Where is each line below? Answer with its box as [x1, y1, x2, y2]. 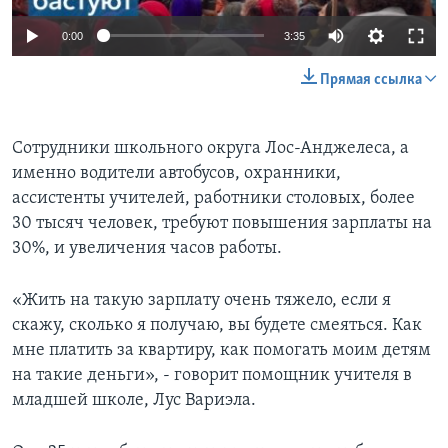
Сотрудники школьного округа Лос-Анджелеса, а [12, 138, 409, 158]
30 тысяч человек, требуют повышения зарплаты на [12, 213, 432, 233]
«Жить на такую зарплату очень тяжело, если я [12, 290, 391, 310]
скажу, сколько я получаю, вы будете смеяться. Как [12, 315, 422, 335]
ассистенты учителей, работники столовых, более [12, 188, 415, 208]
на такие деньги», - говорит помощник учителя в [12, 365, 412, 385]
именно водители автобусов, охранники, [12, 163, 341, 183]
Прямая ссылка [320, 71, 422, 88]
